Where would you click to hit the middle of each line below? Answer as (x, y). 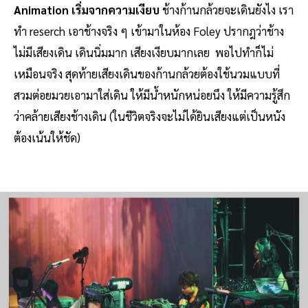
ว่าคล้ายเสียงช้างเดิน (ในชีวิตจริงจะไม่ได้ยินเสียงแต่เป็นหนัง (150, 117)
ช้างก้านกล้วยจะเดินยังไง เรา (227, 10)
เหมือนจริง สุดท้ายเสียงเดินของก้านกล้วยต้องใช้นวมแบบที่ (147, 74)
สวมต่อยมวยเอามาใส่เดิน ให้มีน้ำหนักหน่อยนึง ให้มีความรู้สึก (152, 95)
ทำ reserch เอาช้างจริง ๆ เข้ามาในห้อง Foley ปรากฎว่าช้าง (149, 31)
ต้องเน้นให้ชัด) (47, 138)
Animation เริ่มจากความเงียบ (87, 10)
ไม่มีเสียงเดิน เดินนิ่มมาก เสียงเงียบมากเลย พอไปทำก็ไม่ (144, 53)
